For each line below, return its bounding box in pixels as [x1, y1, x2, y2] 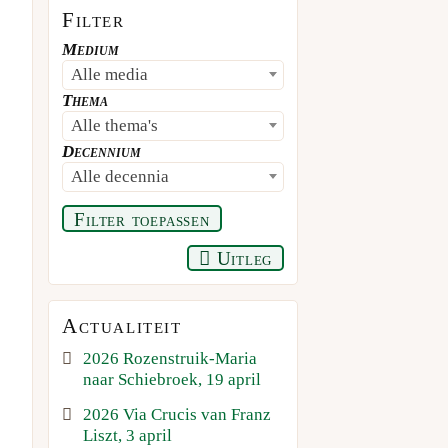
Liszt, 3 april [83, 425, 173, 445]
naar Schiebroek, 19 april [83, 369, 262, 389]
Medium [62, 39, 120, 59]
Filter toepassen [74, 208, 210, 230]
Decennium [62, 141, 142, 161]
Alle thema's [71, 115, 159, 135]
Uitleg [210, 248, 273, 270]
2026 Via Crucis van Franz [83, 404, 272, 424]
